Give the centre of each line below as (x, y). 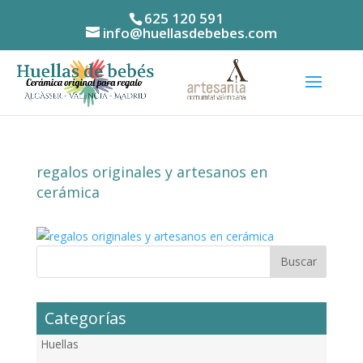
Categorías (85, 318)
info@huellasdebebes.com (190, 32)
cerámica (68, 192)
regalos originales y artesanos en (152, 171)
